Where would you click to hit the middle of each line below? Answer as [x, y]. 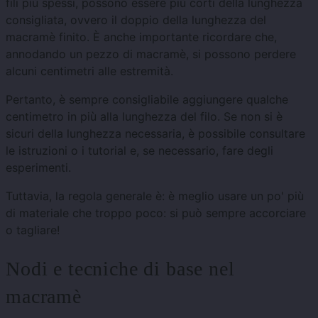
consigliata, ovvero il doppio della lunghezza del [136, 20]
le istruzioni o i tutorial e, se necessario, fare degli [139, 150]
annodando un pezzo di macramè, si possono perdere [151, 54]
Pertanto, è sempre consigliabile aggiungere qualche [147, 99]
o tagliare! [33, 230]
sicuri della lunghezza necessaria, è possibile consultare [155, 133]
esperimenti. [38, 167]
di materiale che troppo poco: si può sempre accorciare [156, 213]
